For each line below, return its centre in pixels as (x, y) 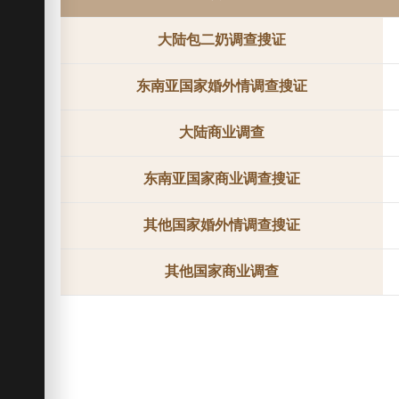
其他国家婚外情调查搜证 (221, 225)
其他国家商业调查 (221, 272)
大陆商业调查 (221, 133)
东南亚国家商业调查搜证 (221, 179)
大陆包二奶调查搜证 (221, 40)
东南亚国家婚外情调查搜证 (221, 86)
